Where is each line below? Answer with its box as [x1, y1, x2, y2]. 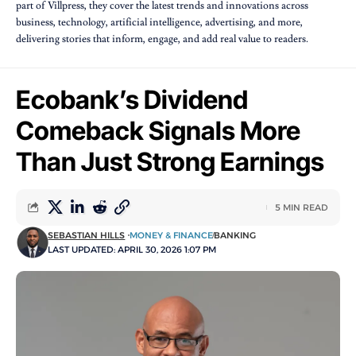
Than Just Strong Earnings [16, 145, 324, 177]
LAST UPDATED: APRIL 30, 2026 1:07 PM [48, 243, 217, 255]
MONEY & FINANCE [130, 229, 214, 241]
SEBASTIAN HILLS [48, 229, 126, 241]
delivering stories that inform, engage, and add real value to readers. [16, 32, 308, 45]
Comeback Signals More [16, 114, 300, 146]
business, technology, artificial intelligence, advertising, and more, [16, 15, 303, 29]
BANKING [214, 229, 257, 241]
